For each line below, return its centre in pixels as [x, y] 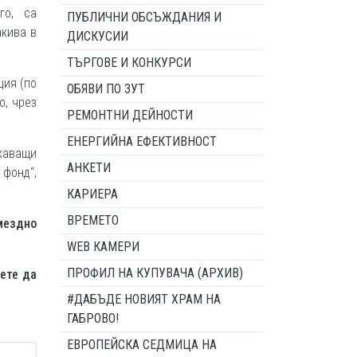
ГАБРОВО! [93, 318]
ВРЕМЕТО [93, 220]
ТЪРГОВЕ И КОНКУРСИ [129, 63]
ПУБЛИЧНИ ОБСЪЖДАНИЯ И [144, 17]
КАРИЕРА [92, 194]
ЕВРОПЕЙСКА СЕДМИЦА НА [142, 345]
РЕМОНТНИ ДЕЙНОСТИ [130, 115]
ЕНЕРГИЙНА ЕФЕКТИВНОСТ [142, 141]
